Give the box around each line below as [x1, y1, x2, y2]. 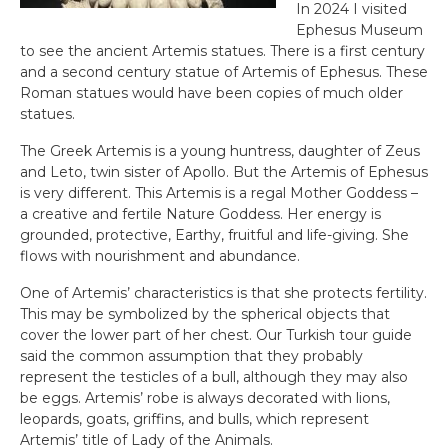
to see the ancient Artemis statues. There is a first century [20, 42, 425, 60]
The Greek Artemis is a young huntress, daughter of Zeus [20, 142, 420, 160]
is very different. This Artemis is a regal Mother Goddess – [20, 184, 418, 202]
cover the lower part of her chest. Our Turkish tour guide [20, 326, 412, 344]
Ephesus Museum [296, 21, 423, 39]
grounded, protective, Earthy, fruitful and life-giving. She [20, 226, 409, 244]
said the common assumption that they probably [20, 347, 363, 365]
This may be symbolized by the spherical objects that [20, 305, 390, 323]
